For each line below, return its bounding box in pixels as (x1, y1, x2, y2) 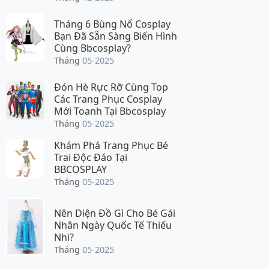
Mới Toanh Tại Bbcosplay (54, 104, 166, 118)
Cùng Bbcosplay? (54, 41, 131, 55)
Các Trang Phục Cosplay (54, 92, 162, 106)
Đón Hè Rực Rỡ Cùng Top (54, 80, 168, 94)
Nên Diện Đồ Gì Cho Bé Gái (54, 206, 175, 220)
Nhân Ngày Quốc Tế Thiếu (54, 218, 172, 232)
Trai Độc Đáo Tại (54, 150, 127, 164)
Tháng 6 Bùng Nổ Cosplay (54, 17, 171, 31)
